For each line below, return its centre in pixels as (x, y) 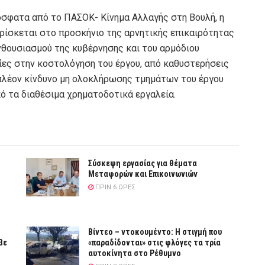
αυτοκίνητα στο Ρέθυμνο (135, 253)
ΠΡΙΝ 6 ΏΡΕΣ (114, 188)
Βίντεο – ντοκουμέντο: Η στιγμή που (155, 232)
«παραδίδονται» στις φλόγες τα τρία (154, 243)
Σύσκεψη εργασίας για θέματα (143, 164)
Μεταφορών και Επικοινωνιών (143, 174)
